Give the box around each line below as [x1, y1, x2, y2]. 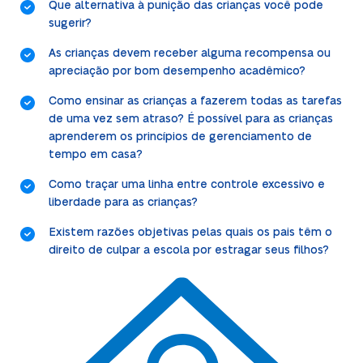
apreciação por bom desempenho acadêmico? [48, 65, 305, 77]
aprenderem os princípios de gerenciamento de [48, 130, 312, 143]
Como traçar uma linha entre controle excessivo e [48, 178, 325, 190]
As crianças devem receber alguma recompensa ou [48, 47, 331, 59]
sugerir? [48, 17, 92, 29]
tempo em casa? [48, 148, 143, 160]
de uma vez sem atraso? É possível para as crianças [48, 113, 333, 125]
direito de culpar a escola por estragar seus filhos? [48, 244, 329, 256]
